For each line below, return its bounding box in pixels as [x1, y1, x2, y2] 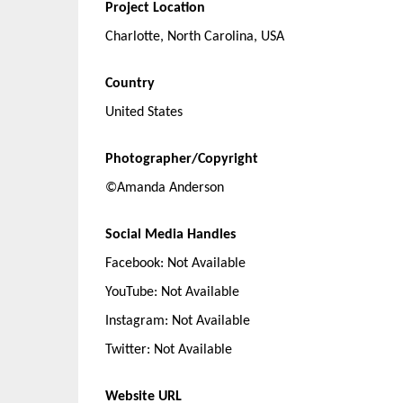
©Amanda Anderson [105, 181, 224, 196]
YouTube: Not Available [105, 285, 239, 300]
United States [105, 105, 183, 121]
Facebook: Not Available [105, 256, 246, 272]
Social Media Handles [105, 228, 236, 243]
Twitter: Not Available [105, 343, 232, 358]
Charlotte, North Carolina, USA [105, 30, 284, 45]
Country [105, 76, 155, 92]
